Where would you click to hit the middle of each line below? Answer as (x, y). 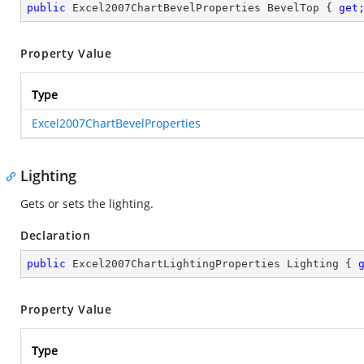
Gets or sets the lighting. (87, 204)
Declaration (56, 235)
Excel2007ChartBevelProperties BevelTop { (202, 8)
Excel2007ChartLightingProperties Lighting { (212, 264)
